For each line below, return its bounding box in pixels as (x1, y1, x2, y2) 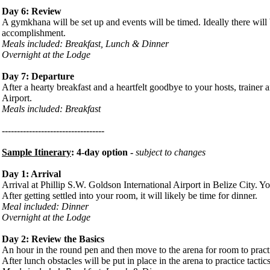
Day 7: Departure (2, 71, 74, 81)
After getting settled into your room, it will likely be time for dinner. (2, 190, 257, 201)
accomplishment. (2, 27, 66, 38)
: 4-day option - (71, 146, 136, 157)
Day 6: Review (2, 5, 61, 16)
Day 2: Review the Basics (2, 233, 104, 244)
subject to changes (136, 146, 206, 157)
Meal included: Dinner (2, 201, 89, 212)
